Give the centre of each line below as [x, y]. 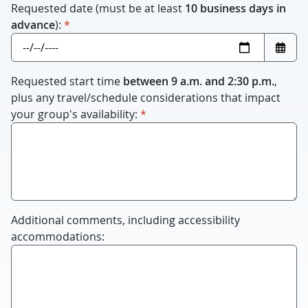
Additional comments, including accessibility [125, 220]
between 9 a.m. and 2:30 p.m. [199, 81]
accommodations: [58, 236]
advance [33, 25]
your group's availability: [74, 114]
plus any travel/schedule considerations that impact [146, 98]
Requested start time [67, 81]
